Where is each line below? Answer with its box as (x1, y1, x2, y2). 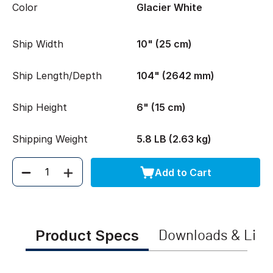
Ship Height (12, 101, 67, 113)
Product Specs (35, 227, 139, 244)
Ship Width (12, 38, 63, 50)
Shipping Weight (12, 133, 88, 145)
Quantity (17, 172, 58, 185)
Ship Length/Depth (12, 69, 102, 82)
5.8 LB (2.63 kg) (136, 133, 211, 145)
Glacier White (136, 1, 202, 13)
